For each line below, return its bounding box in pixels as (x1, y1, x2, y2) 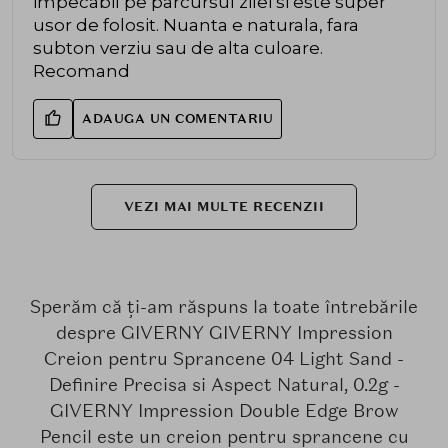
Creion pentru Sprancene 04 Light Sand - (44, 347, 404, 371)
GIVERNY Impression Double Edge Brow (49, 399, 399, 423)
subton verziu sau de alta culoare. (33, 38, 323, 59)
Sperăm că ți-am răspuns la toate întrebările (30, 295, 418, 319)
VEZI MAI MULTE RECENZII (123, 198, 325, 216)
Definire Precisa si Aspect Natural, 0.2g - (48, 373, 400, 397)
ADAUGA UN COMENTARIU (82, 110, 273, 128)
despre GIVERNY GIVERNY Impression (55, 321, 393, 345)
